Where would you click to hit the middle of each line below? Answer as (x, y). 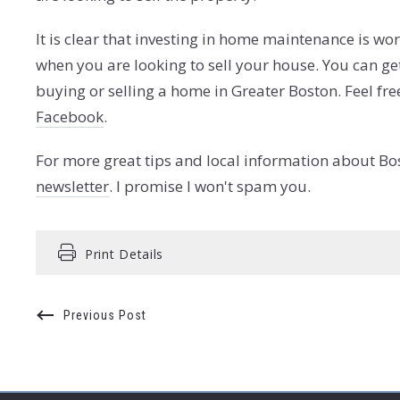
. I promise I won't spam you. (210, 186)
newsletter (72, 186)
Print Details (125, 254)
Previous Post (105, 315)
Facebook (70, 116)
